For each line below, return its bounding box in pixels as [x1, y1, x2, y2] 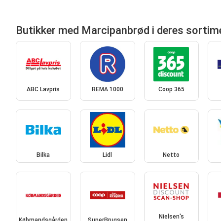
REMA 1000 [91, 86, 123, 93]
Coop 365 [158, 86, 184, 93]
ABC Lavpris [27, 86, 60, 93]
